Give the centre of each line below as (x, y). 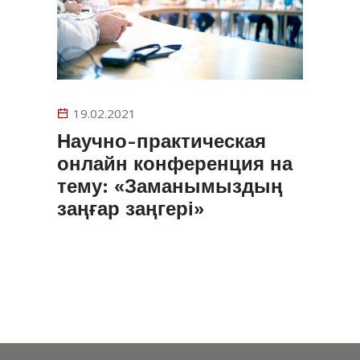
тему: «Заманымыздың (170, 186)
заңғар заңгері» (131, 209)
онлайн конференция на (175, 164)
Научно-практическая (162, 141)
